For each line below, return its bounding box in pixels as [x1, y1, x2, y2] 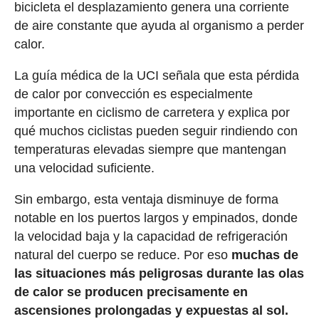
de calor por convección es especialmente [14, 86, 253, 101]
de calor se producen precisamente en [14, 284, 248, 299]
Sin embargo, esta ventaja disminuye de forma [14, 192, 278, 206]
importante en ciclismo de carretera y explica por [14, 105, 290, 120]
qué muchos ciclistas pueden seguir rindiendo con [14, 123, 298, 138]
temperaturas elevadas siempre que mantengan [14, 142, 286, 157]
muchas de [227, 247, 298, 262]
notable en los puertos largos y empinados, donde [14, 210, 298, 225]
